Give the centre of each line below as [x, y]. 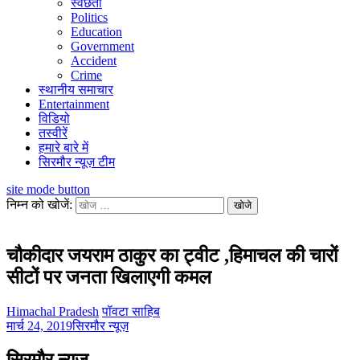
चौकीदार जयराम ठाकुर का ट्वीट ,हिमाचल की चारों [172, 255]
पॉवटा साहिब [131, 311]
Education [96, 32]
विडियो [54, 119]
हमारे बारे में [63, 147]
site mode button [48, 189]
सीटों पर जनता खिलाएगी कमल [109, 277]
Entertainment [74, 104]
